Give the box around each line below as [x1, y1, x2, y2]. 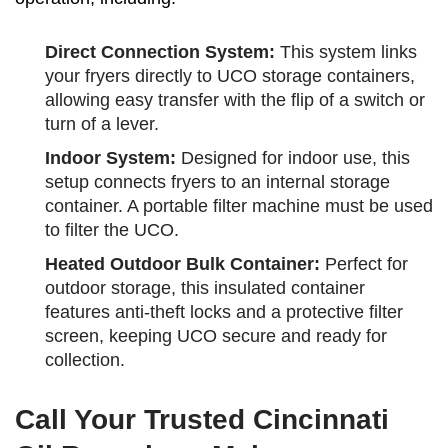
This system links [275, 42, 417, 63]
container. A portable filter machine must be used [45, 196, 433, 217]
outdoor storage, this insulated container [45, 278, 365, 299]
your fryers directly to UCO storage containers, [45, 66, 415, 87]
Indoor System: [45, 148, 176, 169]
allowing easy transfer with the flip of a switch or [45, 90, 425, 111]
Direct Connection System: [45, 42, 275, 63]
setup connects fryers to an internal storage [45, 172, 390, 193]
